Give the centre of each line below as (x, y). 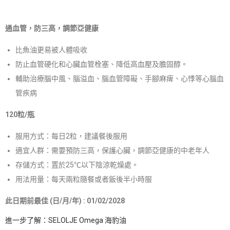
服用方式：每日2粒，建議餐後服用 (71, 136)
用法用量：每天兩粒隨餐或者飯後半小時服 (84, 179)
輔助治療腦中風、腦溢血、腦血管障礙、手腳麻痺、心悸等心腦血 (120, 79)
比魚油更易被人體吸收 (51, 50)
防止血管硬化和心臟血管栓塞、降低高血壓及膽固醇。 (102, 64)
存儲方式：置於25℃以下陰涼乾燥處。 (77, 165)
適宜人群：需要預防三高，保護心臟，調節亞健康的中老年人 (112, 151)
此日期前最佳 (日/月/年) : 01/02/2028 (65, 201)
